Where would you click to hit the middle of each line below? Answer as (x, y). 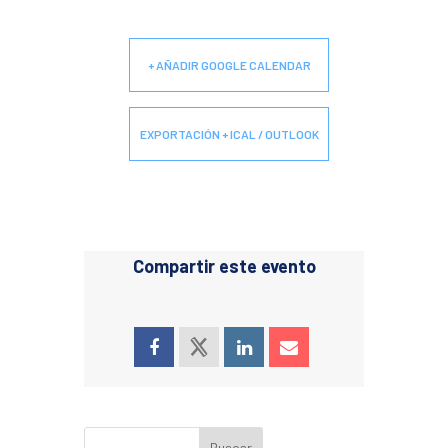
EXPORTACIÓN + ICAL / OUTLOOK (229, 134)
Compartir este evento (224, 266)
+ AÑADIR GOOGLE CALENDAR (229, 65)
